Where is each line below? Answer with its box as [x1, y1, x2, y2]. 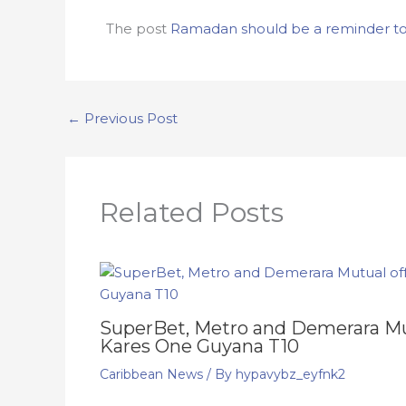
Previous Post [81, 110, 178, 127]
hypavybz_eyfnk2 [235, 365, 345, 382]
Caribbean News [99, 365, 203, 382]
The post [106, 20, 170, 37]
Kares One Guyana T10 [99, 334, 299, 357]
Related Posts [99, 195, 284, 229]
